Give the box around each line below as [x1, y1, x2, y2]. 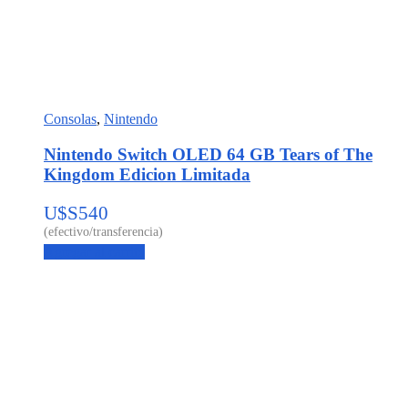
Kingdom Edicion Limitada [44, 164, 250, 184]
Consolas [44, 111, 97, 127]
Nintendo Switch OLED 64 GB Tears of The [44, 144, 372, 164]
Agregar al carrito [44, 243, 145, 260]
